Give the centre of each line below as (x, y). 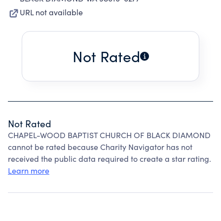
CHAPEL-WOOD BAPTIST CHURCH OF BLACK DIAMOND (109, 135)
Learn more (29, 170)
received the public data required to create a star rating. (110, 159)
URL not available (51, 12)
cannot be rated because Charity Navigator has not (100, 147)
